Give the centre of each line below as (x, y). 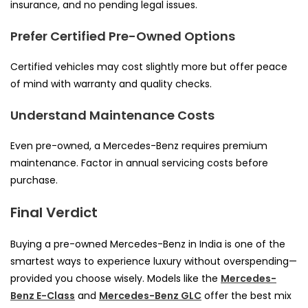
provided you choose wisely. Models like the (115, 278)
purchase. (34, 180)
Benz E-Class (43, 295)
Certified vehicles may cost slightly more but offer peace (149, 66)
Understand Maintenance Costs (112, 115)
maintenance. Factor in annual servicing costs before (139, 163)
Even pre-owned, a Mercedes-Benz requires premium (139, 145)
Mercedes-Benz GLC (150, 295)
